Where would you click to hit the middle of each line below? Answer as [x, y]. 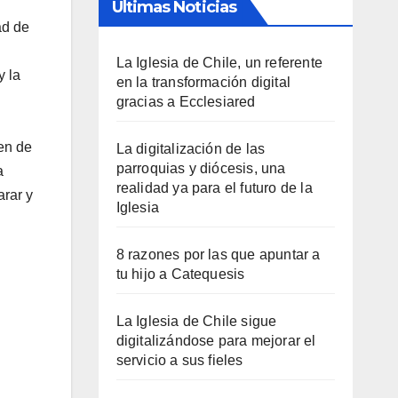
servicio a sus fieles [179, 360]
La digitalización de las [191, 148]
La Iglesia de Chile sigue [196, 321]
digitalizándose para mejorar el [216, 340]
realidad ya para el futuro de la [214, 187]
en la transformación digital [203, 82]
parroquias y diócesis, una [201, 168]
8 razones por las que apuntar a [218, 254]
